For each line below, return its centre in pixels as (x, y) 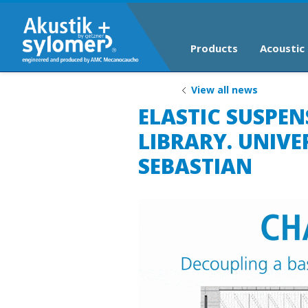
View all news (224, 90)
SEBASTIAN (195, 166)
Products (214, 48)
